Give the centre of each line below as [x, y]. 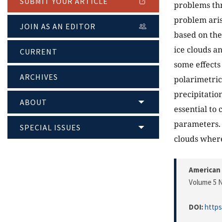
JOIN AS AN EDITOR [58, 27]
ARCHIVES [39, 77]
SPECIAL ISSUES [50, 128]
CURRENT [39, 52]
